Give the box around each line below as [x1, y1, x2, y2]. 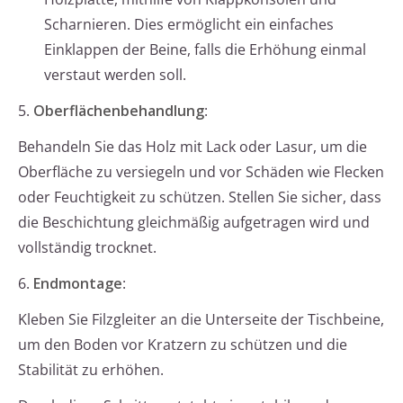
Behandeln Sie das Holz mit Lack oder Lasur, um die [18, 137, 367, 157]
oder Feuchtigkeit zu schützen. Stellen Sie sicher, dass [18, 187, 381, 208]
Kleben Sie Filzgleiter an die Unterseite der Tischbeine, [18, 309, 384, 330]
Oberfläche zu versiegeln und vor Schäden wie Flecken [18, 162, 384, 183]
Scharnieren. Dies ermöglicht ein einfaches [44, 14, 334, 35]
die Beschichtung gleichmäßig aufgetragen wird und [18, 212, 370, 233]
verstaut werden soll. [44, 65, 186, 85]
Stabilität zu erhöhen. [18, 360, 164, 381]
